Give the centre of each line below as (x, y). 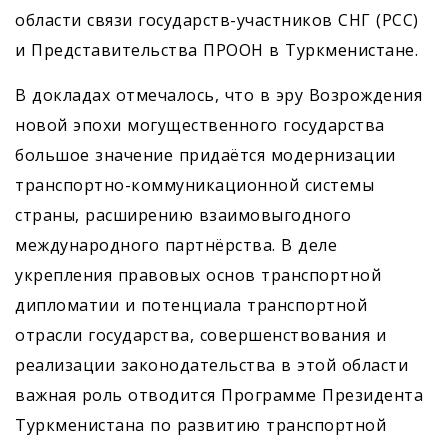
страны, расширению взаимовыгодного (183, 215)
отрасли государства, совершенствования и (200, 335)
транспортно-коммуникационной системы (194, 185)
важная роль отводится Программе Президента (219, 395)
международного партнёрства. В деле (176, 245)
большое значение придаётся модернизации (205, 155)
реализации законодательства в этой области (211, 365)
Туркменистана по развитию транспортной (200, 425)
